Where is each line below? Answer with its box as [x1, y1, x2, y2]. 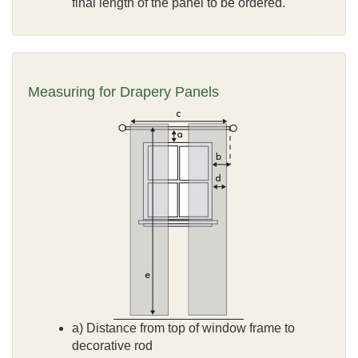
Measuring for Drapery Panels [28, 83, 219, 100]
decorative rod [72, 338, 153, 352]
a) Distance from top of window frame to [72, 320, 295, 335]
